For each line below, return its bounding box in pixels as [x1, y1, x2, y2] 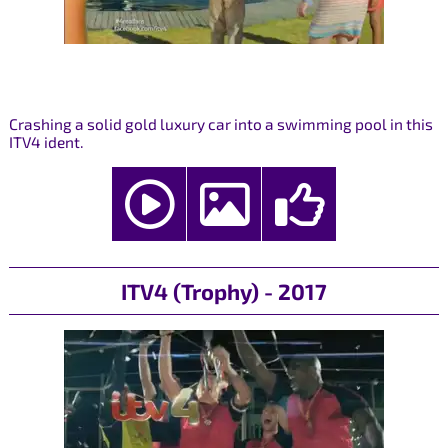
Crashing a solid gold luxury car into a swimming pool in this [8, 114, 433, 133]
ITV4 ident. [8, 132, 84, 151]
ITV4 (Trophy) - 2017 [120, 278, 327, 305]
